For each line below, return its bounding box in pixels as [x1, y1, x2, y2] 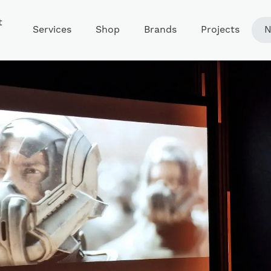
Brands [144, 24, 177, 36]
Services [33, 24, 72, 36]
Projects [201, 24, 240, 36]
